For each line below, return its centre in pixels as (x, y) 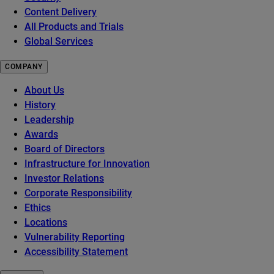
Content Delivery (61, 12)
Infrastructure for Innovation (87, 164)
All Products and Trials (74, 27)
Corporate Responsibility (78, 193)
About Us (44, 91)
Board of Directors (65, 149)
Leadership (49, 120)
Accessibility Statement (76, 252)
